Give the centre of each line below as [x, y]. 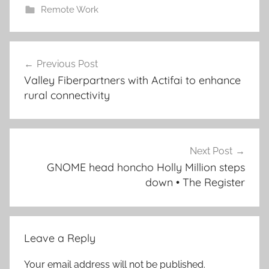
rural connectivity [67, 95]
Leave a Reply [60, 238]
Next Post [211, 151]
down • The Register [195, 183]
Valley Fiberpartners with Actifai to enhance [132, 80]
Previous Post [67, 64]
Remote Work [69, 9]
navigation [48, 73]
